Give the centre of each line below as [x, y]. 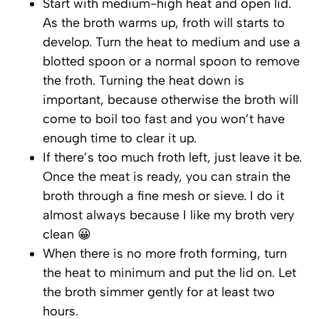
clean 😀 [67, 234]
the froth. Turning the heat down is [143, 80]
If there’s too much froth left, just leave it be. [172, 157]
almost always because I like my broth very [168, 215]
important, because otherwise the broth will [171, 99]
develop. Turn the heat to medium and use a [172, 42]
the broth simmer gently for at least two [159, 292]
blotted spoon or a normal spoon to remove [171, 61]
